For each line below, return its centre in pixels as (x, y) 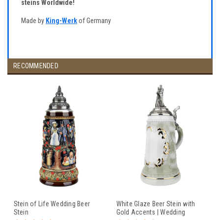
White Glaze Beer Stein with (156, 204)
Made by (33, 20)
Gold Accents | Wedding (151, 212)
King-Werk (61, 20)
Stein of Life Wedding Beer (52, 204)
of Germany (94, 20)
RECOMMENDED (36, 66)
